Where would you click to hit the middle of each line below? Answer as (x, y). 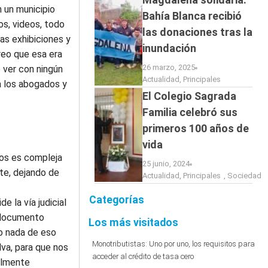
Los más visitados (133, 223)
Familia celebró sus (190, 112)
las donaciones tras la (197, 32)
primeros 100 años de (195, 128)
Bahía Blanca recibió (192, 16)
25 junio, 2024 (166, 164)
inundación (169, 48)
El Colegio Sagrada (189, 96)
